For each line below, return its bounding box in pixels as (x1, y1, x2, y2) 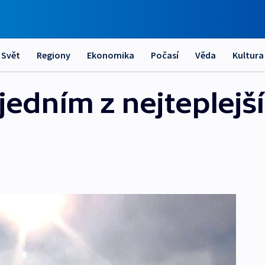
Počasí (151, 49, 179, 61)
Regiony (37, 49, 70, 61)
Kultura (232, 49, 264, 61)
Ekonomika (87, 49, 134, 61)
